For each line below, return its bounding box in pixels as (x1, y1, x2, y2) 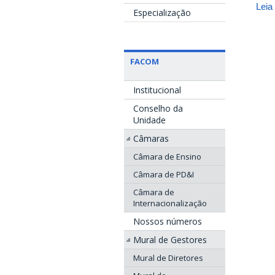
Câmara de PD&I (133, 168, 194, 180)
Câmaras (133, 132, 169, 144)
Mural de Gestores (133, 233, 207, 246)
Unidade (133, 114, 166, 126)
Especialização (133, 6, 191, 18)
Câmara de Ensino (133, 150, 201, 162)
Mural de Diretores (133, 252, 203, 263)
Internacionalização (133, 197, 207, 209)
